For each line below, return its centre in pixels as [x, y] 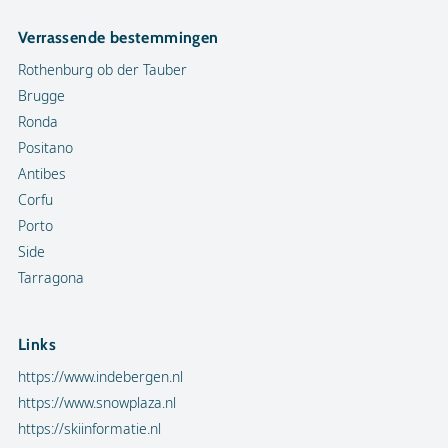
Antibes [42, 173]
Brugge [41, 95]
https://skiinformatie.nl [89, 428]
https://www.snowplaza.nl [97, 402]
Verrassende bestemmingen [118, 37]
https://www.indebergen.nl [100, 376]
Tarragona [51, 277]
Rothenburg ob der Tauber [102, 69]
